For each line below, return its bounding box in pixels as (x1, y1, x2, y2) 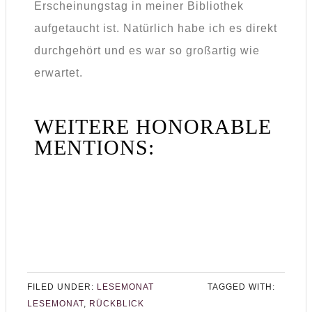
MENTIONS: (34, 136, 155, 159)
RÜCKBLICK (89, 299, 144, 309)
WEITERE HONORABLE (34, 115, 272, 139)
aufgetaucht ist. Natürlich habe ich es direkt (34, 22, 277, 35)
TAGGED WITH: (208, 282, 275, 292)
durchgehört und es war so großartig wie (34, 45, 260, 57)
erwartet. (34, 67, 83, 79)
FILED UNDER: (27, 282, 97, 292)
